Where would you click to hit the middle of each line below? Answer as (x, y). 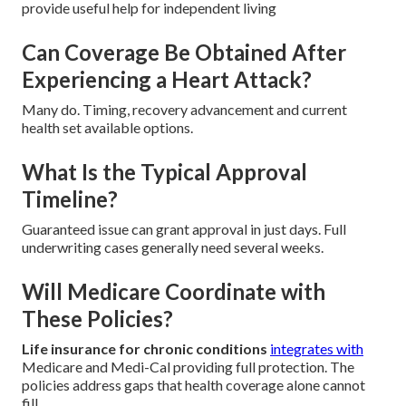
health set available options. (107, 127)
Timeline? (70, 198)
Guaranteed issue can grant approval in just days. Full (184, 228)
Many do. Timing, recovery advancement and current (184, 109)
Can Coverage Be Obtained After (184, 52)
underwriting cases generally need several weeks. (173, 246)
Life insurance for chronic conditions (145, 348)
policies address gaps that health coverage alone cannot (193, 384)
